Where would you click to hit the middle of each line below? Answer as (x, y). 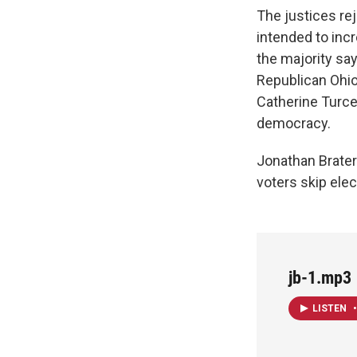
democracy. (294, 123)
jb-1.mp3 (320, 277)
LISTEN (331, 308)
